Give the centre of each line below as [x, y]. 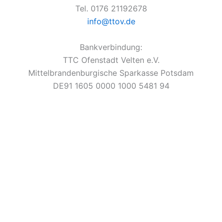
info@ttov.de [111, 21]
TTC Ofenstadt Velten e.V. [111, 60]
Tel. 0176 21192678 [111, 8]
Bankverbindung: [111, 47]
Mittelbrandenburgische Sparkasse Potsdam [111, 73]
